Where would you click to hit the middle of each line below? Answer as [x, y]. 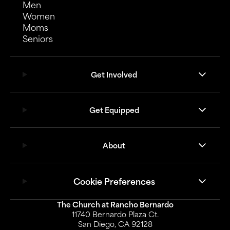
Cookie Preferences [114, 181]
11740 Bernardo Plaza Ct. [115, 214]
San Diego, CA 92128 [115, 224]
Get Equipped [114, 110]
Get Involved [114, 74]
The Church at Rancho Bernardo [115, 205]
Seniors [38, 39]
